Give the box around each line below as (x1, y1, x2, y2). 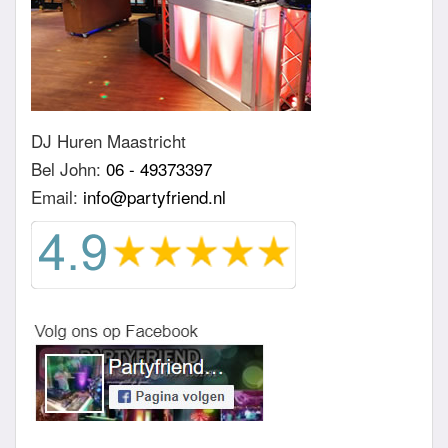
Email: (31, 183, 83, 209)
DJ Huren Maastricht (31, 127, 186, 153)
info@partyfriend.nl (83, 183, 226, 209)
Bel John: (31, 155, 106, 181)
